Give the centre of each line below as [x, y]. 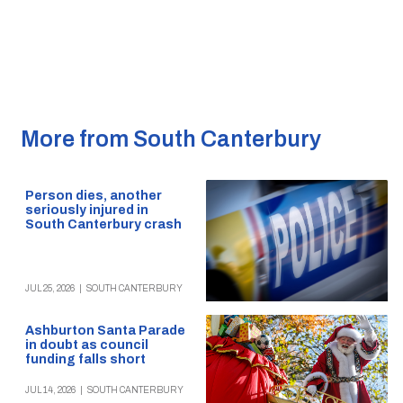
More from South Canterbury [170, 139]
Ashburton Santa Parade [105, 330]
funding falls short [85, 359]
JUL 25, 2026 [49, 288]
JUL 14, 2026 [50, 390]
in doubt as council [86, 345]
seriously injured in [86, 210]
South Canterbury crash [103, 225]
